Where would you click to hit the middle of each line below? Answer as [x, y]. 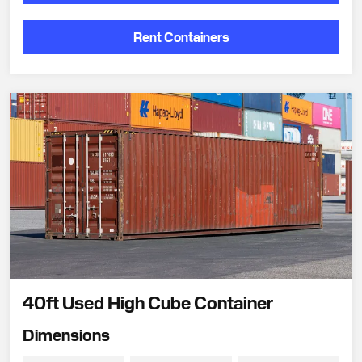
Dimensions [66, 333]
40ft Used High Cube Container [148, 301]
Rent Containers [181, 36]
